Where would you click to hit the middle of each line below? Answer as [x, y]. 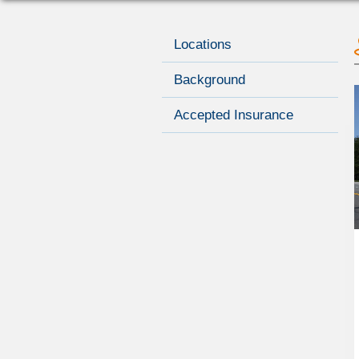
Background [210, 80]
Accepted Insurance [234, 115]
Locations [203, 44]
